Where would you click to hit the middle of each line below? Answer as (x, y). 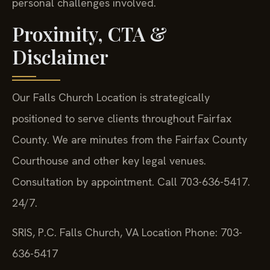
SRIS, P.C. (34, 233)
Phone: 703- (212, 233)
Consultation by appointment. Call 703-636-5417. (131, 181)
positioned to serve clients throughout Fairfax (122, 118)
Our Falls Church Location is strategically (111, 97)
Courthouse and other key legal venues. (109, 160)
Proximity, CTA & (89, 33)
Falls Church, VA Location (119, 233)
